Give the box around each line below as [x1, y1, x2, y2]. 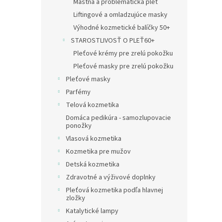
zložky [66, 193, 85, 204]
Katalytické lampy [66, 206, 118, 217]
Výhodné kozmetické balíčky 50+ [73, 23, 170, 33]
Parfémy [66, 87, 91, 98]
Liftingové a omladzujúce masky [73, 10, 167, 20]
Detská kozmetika [66, 160, 119, 170]
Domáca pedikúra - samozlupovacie [66, 113, 171, 123]
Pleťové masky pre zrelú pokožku [73, 61, 173, 72]
